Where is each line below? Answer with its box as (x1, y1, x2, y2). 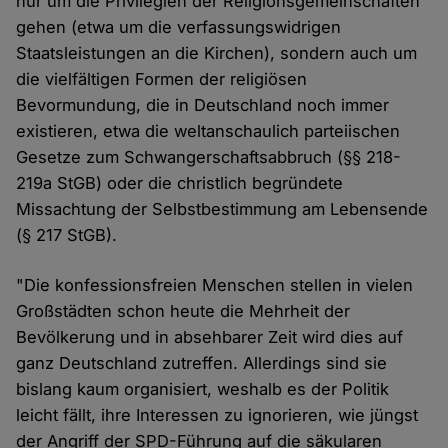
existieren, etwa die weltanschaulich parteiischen (16, 121, 401, 142)
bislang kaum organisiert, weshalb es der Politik (16, 379, 390, 400)
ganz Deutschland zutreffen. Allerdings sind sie (16, 353, 388, 374)
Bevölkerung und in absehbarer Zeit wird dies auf (16, 327, 404, 348)
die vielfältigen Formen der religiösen (16, 69, 308, 90)
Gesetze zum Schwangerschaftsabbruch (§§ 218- (16, 147, 402, 168)
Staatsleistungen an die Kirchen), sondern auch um (16, 43, 418, 64)
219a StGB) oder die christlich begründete (16, 173, 344, 194)
